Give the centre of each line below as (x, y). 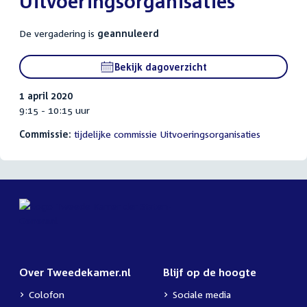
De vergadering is (58, 34)
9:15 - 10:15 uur (54, 110)
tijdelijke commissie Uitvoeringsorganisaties (167, 134)
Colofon (47, 295)
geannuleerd (128, 34)
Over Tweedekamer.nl (75, 272)
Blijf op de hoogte (210, 272)
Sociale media (202, 295)
